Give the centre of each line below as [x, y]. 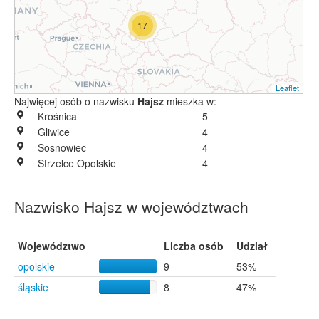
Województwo [52, 246]
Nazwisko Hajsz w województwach [131, 206]
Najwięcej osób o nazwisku [76, 101]
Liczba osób [194, 246]
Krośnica [57, 116]
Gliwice [54, 132]
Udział [252, 246]
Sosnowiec [62, 147]
